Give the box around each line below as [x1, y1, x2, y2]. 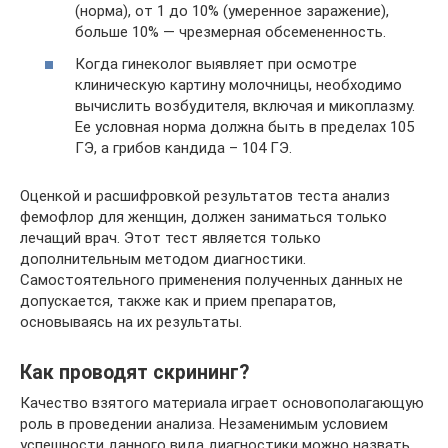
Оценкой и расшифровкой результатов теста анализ [20, 186, 390, 205]
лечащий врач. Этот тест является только [20, 228, 321, 247]
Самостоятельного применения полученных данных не [20, 270, 403, 289]
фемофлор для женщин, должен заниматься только [20, 207, 387, 226]
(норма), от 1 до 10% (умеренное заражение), [75, 2, 389, 21]
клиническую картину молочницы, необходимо [75, 75, 402, 94]
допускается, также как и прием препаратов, [20, 291, 336, 310]
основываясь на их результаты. [20, 312, 242, 331]
